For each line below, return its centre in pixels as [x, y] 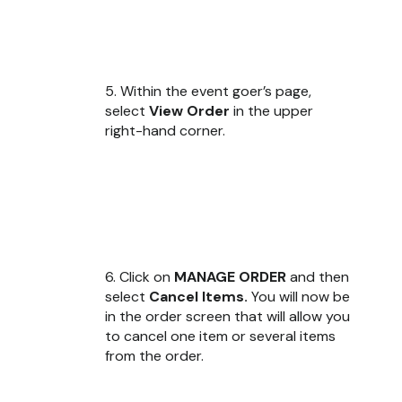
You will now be [301, 296]
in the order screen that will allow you [227, 316]
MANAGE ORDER [232, 276]
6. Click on [140, 276]
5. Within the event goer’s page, [208, 91]
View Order [191, 110]
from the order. [154, 355]
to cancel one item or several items [220, 336]
